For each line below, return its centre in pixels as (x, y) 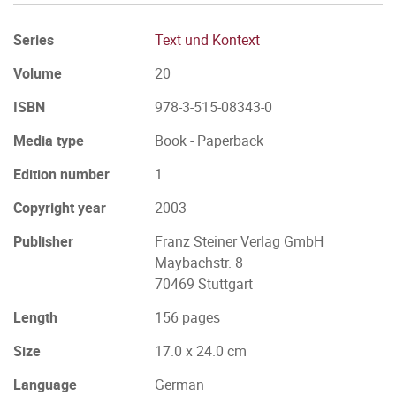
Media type (49, 141)
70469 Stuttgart (204, 284)
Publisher (43, 241)
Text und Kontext (207, 40)
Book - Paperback (209, 141)
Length (35, 317)
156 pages (187, 317)
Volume (38, 73)
